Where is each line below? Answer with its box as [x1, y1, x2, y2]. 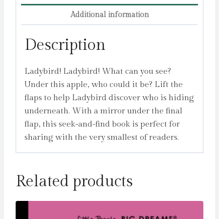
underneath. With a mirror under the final [24, 106, 182, 116]
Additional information [70, 10, 149, 20]
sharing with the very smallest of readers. [24, 132, 179, 143]
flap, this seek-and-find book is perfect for [24, 119, 180, 130]
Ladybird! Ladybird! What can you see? [24, 66, 171, 77]
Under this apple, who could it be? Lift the [24, 80, 183, 90]
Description [24, 36, 106, 55]
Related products [16, 172, 133, 191]
